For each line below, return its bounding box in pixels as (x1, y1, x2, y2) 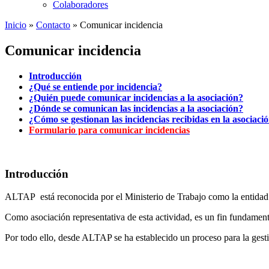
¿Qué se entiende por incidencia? (29, 81, 162, 92)
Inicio (5, 20, 26, 30)
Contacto (36, 20, 70, 30)
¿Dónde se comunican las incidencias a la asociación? (29, 103, 243, 113)
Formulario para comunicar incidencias (29, 124, 190, 135)
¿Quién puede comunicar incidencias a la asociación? (29, 92, 243, 103)
